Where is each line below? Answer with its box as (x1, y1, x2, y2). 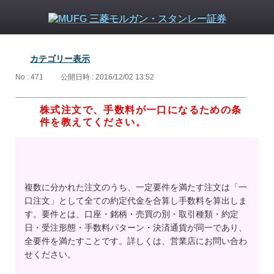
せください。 (24, 250, 76, 260)
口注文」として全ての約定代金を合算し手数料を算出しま (24, 196, 247, 206)
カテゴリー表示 (30, 54, 90, 64)
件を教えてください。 (40, 117, 146, 128)
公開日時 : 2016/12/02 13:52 (61, 73, 154, 82)
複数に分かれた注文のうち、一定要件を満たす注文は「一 (24, 182, 247, 193)
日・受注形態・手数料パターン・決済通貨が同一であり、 (24, 223, 247, 233)
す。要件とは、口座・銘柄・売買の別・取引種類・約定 (24, 209, 239, 220)
